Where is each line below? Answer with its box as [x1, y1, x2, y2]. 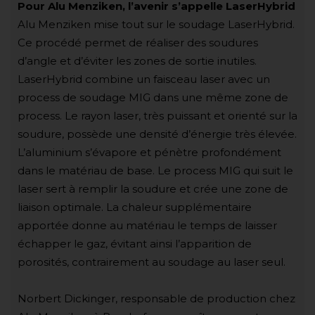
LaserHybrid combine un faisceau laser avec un [18, 72, 270, 86]
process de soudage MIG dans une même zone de [18, 90, 288, 104]
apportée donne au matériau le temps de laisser [18, 218, 277, 232]
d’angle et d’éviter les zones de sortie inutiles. [18, 53, 257, 67]
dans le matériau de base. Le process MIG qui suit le [18, 163, 293, 177]
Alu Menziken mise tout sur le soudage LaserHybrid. [18, 17, 295, 31]
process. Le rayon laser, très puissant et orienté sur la [18, 108, 297, 122]
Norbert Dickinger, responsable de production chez [18, 291, 295, 305]
